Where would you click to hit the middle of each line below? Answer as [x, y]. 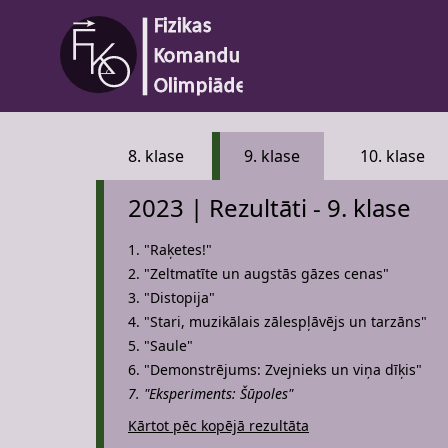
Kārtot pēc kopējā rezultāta [218, 425]
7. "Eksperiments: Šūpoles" [210, 393]
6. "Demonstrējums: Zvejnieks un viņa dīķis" [275, 369]
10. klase [392, 156]
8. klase [156, 156]
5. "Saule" [160, 345]
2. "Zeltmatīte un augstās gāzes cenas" [258, 273]
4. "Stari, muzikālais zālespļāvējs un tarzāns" [277, 321]
